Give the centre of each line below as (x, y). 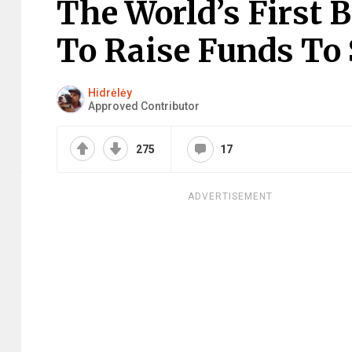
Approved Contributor (144, 106)
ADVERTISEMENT (230, 196)
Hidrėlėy (110, 92)
